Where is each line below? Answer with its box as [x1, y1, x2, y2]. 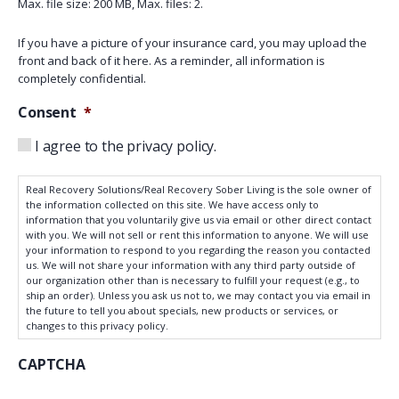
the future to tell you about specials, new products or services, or [26, 304, 338, 318]
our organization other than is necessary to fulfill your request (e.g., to [26, 273, 360, 288]
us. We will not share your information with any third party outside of [26, 258, 355, 273]
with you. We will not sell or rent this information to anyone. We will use [26, 228, 369, 242]
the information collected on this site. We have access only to [26, 198, 319, 212]
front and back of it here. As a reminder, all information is [18, 53, 325, 69]
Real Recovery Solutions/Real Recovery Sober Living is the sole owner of [26, 183, 371, 197]
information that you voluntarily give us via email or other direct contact [26, 213, 371, 227]
